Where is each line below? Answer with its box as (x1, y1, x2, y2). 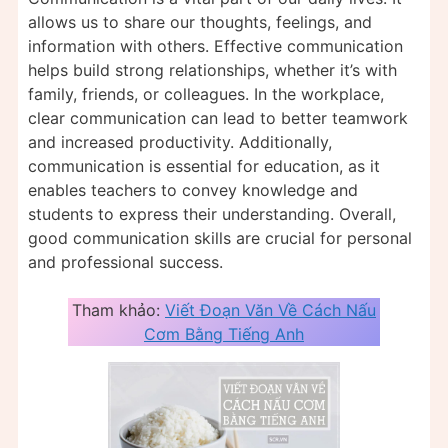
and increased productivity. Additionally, (28, 132, 332, 153)
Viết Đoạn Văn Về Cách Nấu (165, 300, 376, 321)
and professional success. (28, 252, 223, 273)
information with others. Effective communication (28, 36, 403, 57)
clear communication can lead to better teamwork (28, 108, 408, 129)
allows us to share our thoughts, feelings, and (28, 12, 372, 33)
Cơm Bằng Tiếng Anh (144, 324, 304, 345)
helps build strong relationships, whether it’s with (28, 60, 397, 81)
